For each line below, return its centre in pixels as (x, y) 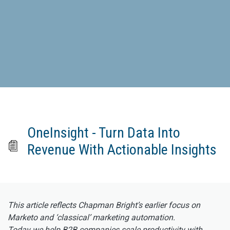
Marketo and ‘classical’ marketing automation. (91, 218)
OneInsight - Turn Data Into (104, 133)
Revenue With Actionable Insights (122, 150)
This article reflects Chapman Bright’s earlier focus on (104, 205)
